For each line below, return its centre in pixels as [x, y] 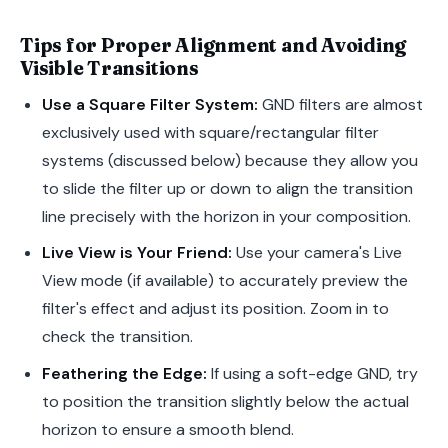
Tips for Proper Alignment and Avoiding [213, 44]
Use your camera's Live [316, 253]
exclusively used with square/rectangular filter [210, 132]
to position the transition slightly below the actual [225, 402]
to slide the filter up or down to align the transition [227, 188]
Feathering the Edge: [124, 374]
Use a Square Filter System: [149, 104]
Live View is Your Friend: [136, 253]
